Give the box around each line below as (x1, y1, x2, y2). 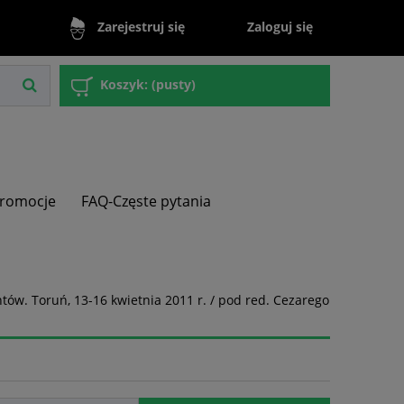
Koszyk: (100, 76, 148, 94)
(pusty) (151, 76, 196, 94)
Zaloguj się (247, 17, 314, 35)
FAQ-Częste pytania (81, 191, 212, 212)
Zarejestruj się (96, 18, 185, 36)
